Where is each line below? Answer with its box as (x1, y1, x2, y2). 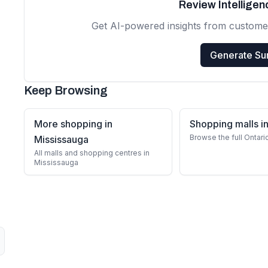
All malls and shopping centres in (34, 148, 150, 157)
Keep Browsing (24, 84, 108, 97)
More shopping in (34, 118, 112, 130)
